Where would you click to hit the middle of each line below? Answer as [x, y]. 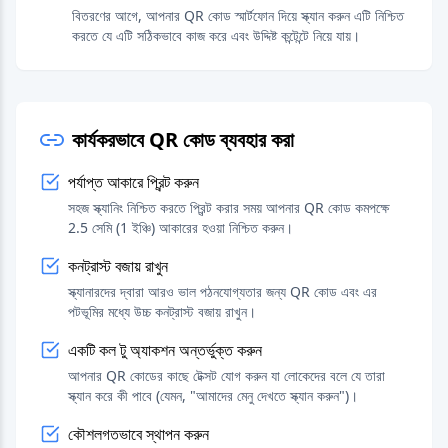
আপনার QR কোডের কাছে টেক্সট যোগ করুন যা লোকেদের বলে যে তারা [226, 375]
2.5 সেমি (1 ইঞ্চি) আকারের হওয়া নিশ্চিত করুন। [180, 227]
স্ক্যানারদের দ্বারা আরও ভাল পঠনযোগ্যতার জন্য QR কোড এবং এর [222, 291]
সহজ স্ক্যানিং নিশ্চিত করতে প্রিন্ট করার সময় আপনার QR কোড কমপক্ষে [228, 207]
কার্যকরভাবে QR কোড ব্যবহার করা [183, 139]
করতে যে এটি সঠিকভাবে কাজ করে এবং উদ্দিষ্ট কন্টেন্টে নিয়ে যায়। [216, 35]
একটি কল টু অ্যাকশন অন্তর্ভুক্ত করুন [165, 350]
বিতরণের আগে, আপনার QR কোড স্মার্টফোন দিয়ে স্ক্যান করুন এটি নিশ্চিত [238, 15]
